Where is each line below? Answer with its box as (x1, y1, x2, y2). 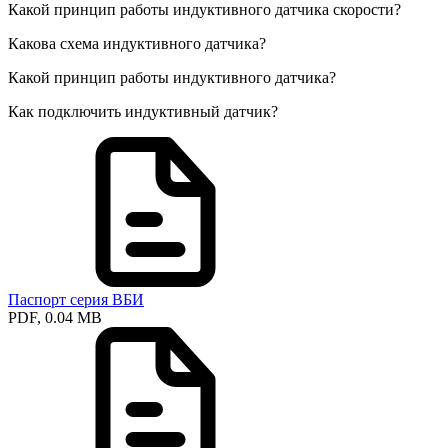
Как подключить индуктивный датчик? (8, 103, 278, 121)
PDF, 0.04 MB (8, 309, 102, 327)
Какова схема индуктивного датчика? (8, 35, 266, 53)
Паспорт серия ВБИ (8, 291, 144, 309)
